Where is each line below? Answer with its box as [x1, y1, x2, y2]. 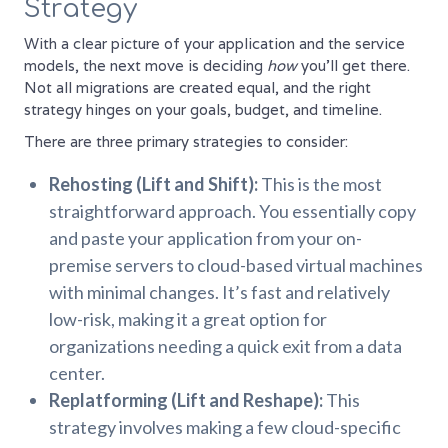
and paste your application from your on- [49, 227, 362, 250]
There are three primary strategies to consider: [24, 132, 348, 152]
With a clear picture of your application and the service [24, 34, 405, 54]
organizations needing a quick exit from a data [49, 335, 402, 358]
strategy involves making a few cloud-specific [49, 416, 401, 439]
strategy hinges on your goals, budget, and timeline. [24, 100, 382, 120]
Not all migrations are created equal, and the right [24, 78, 371, 98]
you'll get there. [297, 56, 410, 76]
